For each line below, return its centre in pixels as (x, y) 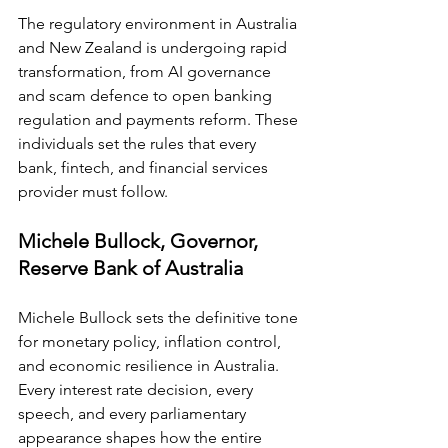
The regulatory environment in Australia (159, 24)
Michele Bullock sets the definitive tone (160, 318)
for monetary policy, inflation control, (151, 342)
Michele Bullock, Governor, (140, 241)
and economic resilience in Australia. (150, 366)
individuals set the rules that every (139, 144)
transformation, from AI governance (146, 72)
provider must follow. (93, 192)
